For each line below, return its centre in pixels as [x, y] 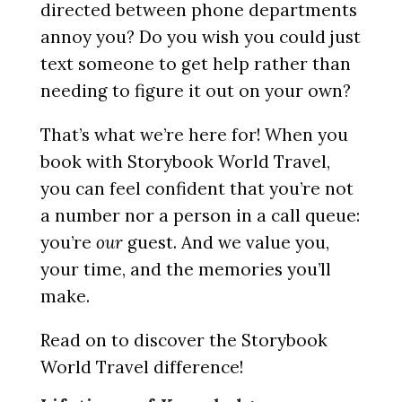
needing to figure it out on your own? [195, 91]
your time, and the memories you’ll [185, 269]
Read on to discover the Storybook [184, 340]
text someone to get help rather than [195, 64]
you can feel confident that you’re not [197, 188]
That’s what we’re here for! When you [194, 135]
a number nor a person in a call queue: [200, 215]
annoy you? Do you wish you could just [200, 37]
